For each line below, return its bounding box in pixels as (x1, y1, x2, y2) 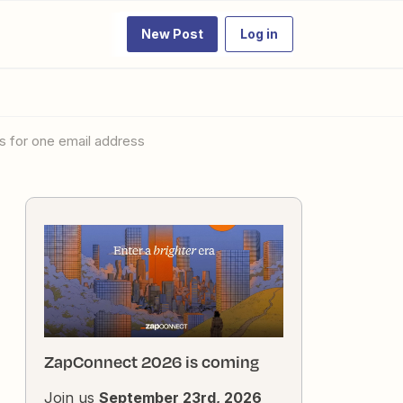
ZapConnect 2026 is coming (44, 350, 259, 374)
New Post (141, 26, 203, 41)
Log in (240, 26, 278, 41)
